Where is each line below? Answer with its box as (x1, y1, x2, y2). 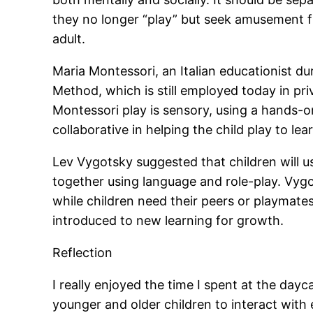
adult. (52, 31, 86, 47)
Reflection (52, 245, 113, 261)
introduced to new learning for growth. (52, 213, 284, 228)
